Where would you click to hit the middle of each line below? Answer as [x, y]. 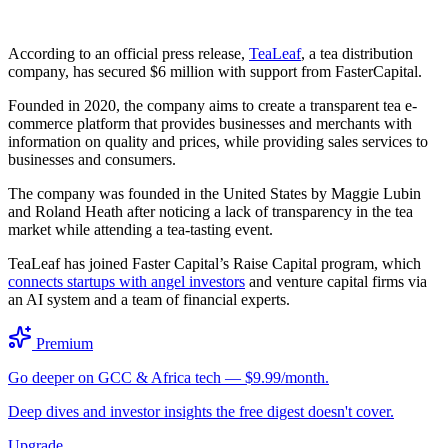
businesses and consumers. [92, 159]
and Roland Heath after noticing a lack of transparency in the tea [210, 211]
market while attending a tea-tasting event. [140, 229]
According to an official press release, [128, 53]
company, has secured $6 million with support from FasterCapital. [215, 71]
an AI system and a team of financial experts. [149, 299]
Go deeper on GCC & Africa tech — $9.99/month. [168, 377]
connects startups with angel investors [126, 281]
